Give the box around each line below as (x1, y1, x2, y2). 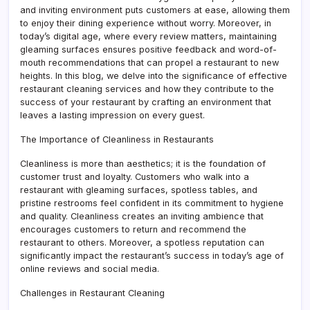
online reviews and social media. (20, 263, 159, 274)
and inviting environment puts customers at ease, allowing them (20, 4, 290, 15)
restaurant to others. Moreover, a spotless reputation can (20, 237, 264, 248)
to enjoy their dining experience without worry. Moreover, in (20, 17, 271, 28)
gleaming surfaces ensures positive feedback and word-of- (20, 44, 277, 55)
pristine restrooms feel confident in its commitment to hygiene (20, 197, 284, 208)
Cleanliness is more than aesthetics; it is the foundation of (20, 158, 266, 169)
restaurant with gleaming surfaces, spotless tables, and (20, 184, 257, 195)
